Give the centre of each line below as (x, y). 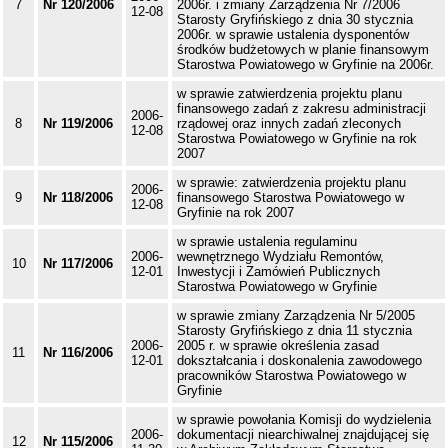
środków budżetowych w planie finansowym (303, 50)
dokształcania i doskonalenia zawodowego (299, 361)
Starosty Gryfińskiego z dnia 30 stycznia (295, 20)
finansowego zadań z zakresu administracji (301, 109)
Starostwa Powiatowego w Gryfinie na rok (297, 139)
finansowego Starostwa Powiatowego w (290, 198)
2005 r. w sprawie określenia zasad (278, 346)
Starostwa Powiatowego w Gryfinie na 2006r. (305, 65)
